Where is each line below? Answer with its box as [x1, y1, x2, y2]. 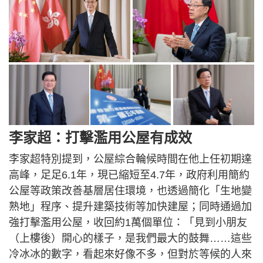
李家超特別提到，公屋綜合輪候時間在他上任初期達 [9, 153, 252, 165]
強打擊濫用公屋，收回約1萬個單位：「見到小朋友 [9, 216, 247, 228]
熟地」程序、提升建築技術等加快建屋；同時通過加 [9, 200, 252, 213]
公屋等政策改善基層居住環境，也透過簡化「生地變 [9, 184, 252, 197]
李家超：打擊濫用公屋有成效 [9, 129, 192, 146]
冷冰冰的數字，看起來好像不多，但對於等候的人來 [9, 248, 252, 260]
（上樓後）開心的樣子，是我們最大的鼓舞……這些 [9, 232, 252, 244]
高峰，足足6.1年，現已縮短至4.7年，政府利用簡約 [9, 168, 249, 181]
